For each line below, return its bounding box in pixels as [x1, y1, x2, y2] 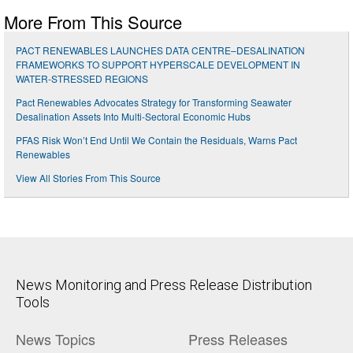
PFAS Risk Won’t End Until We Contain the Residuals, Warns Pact [16, 133, 297, 147]
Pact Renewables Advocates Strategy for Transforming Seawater [16, 95, 292, 110]
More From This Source [4, 9, 182, 35]
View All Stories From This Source [16, 171, 161, 185]
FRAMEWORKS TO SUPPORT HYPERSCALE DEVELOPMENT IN [16, 58, 300, 72]
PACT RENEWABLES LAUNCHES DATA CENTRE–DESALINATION [16, 43, 305, 58]
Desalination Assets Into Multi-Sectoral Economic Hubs [16, 110, 251, 124]
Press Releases [188, 329, 288, 350]
